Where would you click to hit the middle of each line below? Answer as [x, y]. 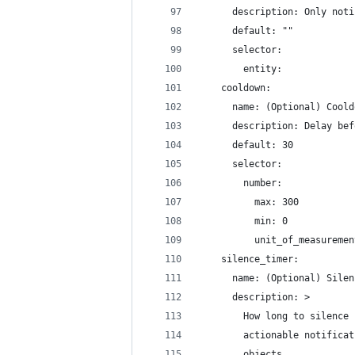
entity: [240, 69]
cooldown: [235, 88]
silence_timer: [249, 259]
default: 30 [246, 145]
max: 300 [249, 202]
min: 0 [243, 221]
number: [240, 183]
